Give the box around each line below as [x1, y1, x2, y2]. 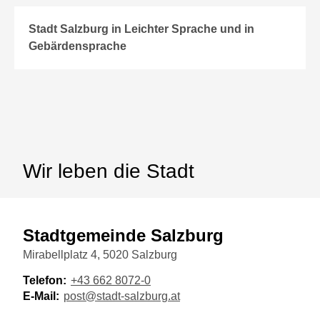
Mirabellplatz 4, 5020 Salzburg [23, 249, 177, 261]
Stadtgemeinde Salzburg [23, 226, 224, 246]
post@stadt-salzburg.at [64, 290, 180, 303]
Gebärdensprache [29, 40, 127, 53]
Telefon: [23, 274, 66, 287]
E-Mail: [23, 290, 59, 303]
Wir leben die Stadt [23, 160, 194, 183]
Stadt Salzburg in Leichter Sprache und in [29, 23, 255, 36]
